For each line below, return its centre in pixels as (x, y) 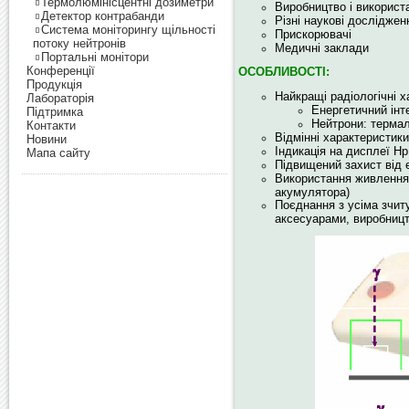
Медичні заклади (322, 48)
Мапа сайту (58, 153)
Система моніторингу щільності (128, 30)
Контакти (51, 126)
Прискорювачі (313, 34)
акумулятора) (312, 192)
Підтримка (55, 112)
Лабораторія (60, 98)
